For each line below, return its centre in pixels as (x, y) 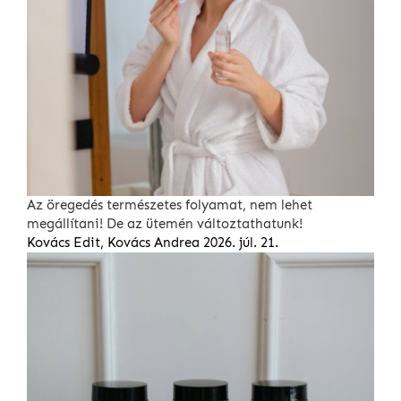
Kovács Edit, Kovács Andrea (113, 243)
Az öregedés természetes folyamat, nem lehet (170, 205)
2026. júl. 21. (241, 243)
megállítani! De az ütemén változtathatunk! (165, 224)
